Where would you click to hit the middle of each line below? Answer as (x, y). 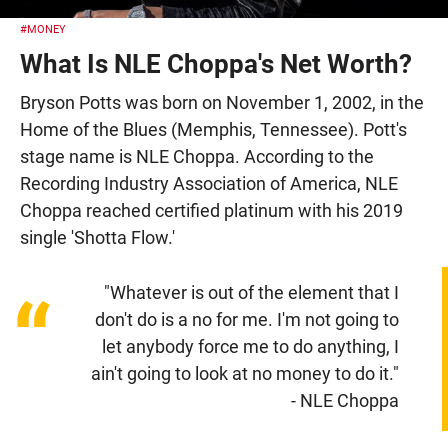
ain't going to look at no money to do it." (244, 373)
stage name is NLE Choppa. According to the (197, 156)
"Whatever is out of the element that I (251, 292)
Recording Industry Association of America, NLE (209, 183)
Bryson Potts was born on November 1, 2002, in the (222, 102)
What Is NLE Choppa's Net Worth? (216, 63)
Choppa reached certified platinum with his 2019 (211, 210)
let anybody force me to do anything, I (250, 346)
